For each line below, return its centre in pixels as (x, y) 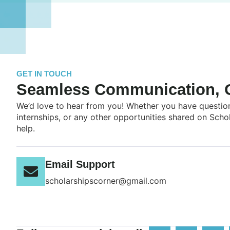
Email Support (80, 165)
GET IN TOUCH (44, 74)
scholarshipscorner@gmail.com (106, 181)
